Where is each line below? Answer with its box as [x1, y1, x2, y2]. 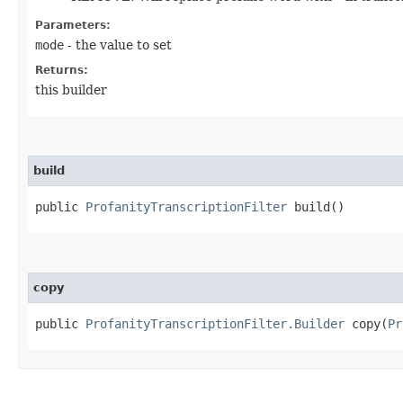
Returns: [35, 63, 88, 76]
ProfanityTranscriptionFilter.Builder [85, 316, 345, 331]
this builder [35, 82, 107, 97]
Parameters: [35, 18, 111, 31]
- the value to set [64, 37, 172, 52]
